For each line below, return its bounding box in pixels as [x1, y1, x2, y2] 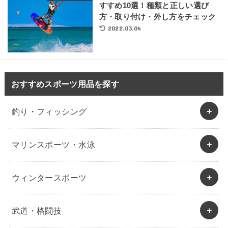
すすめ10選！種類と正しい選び [99, 1, 209, 10]
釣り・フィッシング [11, 107, 87, 117]
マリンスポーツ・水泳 [11, 140, 95, 150]
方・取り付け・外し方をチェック [99, 12, 216, 21]
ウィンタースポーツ [11, 173, 87, 183]
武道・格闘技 [11, 206, 62, 215]
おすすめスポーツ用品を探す [11, 78, 120, 89]
